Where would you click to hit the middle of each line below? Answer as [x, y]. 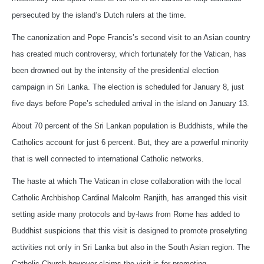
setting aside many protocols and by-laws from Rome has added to [126, 214]
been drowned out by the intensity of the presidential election [115, 71]
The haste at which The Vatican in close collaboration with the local [126, 181]
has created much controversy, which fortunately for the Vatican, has [129, 54]
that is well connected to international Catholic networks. [108, 159]
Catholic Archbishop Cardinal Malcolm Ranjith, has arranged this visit [129, 198]
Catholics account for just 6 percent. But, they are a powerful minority [130, 143]
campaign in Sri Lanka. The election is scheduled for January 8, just [128, 87]
